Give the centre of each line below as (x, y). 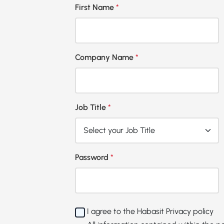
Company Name (105, 57)
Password (93, 157)
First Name (95, 7)
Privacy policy (190, 211)
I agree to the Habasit (126, 211)
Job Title (91, 107)
